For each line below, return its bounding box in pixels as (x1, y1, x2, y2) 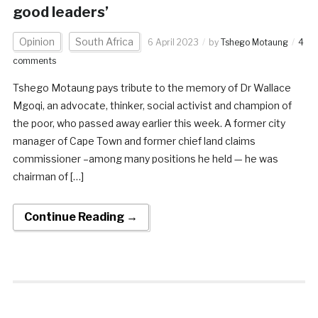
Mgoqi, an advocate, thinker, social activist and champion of (12, 99, 292, 111)
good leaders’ (12, 3, 109, 21)
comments (12, 55, 56, 66)
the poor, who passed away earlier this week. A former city (12, 116, 285, 129)
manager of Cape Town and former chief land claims (12, 134, 256, 147)
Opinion (18, 35, 55, 48)
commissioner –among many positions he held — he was (12, 152, 278, 165)
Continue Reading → (23, 209, 138, 224)
